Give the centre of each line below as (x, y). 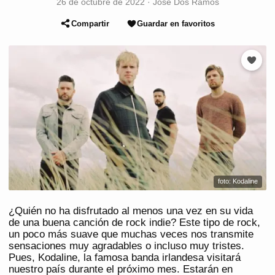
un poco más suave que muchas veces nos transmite (131, 234)
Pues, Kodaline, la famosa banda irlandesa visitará (125, 258)
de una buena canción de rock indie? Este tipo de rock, (134, 223)
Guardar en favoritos (176, 23)
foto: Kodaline (238, 181)
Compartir (90, 23)
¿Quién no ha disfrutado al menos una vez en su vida (131, 211)
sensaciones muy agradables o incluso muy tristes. (126, 246)
